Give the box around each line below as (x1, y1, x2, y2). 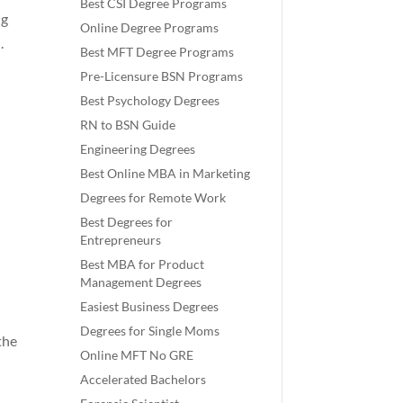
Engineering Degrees (80, 141, 196, 157)
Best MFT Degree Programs (80, 44, 235, 60)
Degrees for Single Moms (80, 323, 220, 339)
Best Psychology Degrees (80, 93, 220, 109)
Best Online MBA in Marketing (80, 166, 251, 182)
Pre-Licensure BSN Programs (80, 68, 244, 85)
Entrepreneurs (80, 232, 162, 248)
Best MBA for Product (80, 256, 205, 273)
